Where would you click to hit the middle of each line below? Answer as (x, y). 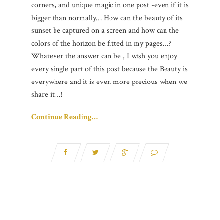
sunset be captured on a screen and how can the (105, 30)
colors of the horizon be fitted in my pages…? (101, 43)
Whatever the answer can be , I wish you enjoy (104, 56)
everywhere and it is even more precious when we (109, 82)
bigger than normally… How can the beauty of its (107, 18)
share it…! (47, 94)
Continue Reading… (65, 117)
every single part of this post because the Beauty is (110, 69)
